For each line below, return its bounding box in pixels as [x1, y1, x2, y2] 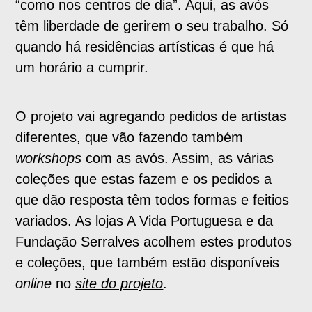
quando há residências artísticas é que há [15, 38, 274, 54]
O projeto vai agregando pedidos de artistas [15, 108, 287, 124]
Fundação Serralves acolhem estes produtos [15, 233, 292, 249]
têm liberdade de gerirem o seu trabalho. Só [15, 17, 289, 33]
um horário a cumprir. [15, 59, 149, 75]
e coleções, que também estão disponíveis [15, 254, 280, 270]
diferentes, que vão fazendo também [15, 129, 244, 145]
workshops [15, 150, 86, 166]
